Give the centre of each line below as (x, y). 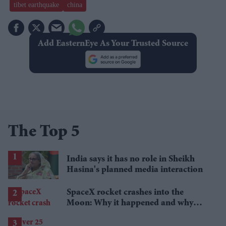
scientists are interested (111, 214)
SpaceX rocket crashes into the (125, 192)
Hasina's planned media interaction (135, 170)
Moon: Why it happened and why (130, 203)
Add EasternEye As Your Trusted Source (113, 44)
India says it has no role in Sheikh (131, 159)
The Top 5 (44, 132)
